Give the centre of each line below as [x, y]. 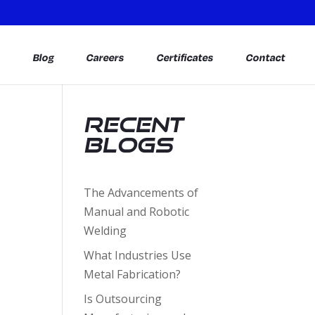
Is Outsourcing [123, 299]
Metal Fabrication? [133, 274]
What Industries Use [138, 255]
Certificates [185, 57]
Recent [134, 124]
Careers [105, 57]
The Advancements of [141, 193]
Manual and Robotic [137, 212]
